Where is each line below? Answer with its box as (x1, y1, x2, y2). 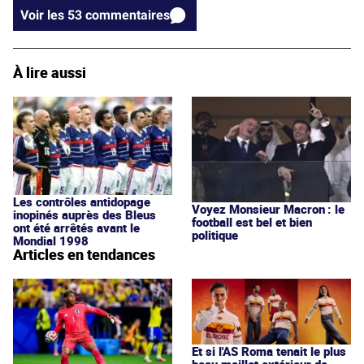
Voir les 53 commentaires (85, 7, 170, 24)
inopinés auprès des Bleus (13, 206, 156, 223)
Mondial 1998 (13, 232, 89, 249)
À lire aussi (13, 63, 86, 83)
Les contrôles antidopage (13, 193, 150, 210)
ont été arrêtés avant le (13, 219, 140, 236)
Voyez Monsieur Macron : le (192, 201, 344, 218)
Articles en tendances (13, 244, 155, 264)
